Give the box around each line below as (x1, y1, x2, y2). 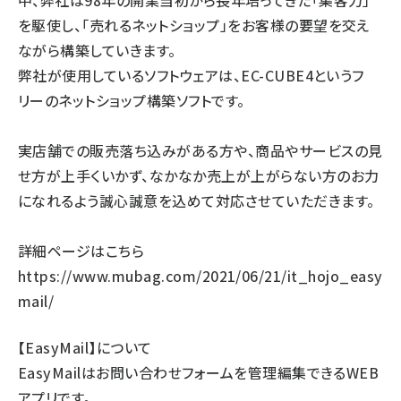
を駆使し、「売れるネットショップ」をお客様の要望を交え (18, 14, 370, 36)
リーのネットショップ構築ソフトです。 (18, 90, 245, 111)
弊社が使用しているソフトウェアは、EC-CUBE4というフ (18, 64, 364, 86)
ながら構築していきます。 (18, 39, 176, 61)
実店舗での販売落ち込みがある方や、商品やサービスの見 (18, 140, 383, 161)
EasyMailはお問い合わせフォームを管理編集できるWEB (18, 362, 380, 383)
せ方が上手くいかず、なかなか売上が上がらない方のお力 (18, 165, 380, 186)
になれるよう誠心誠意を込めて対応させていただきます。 (18, 190, 375, 211)
